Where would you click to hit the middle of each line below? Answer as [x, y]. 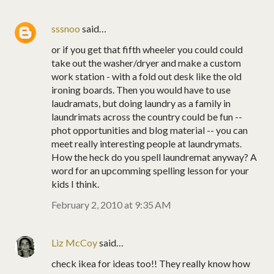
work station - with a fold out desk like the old [146, 76]
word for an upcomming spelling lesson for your [150, 170]
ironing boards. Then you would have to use [141, 89]
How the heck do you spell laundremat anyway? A [154, 157]
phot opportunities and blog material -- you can [150, 130]
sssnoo [66, 28]
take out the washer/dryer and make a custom [146, 62]
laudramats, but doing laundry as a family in [141, 103]
